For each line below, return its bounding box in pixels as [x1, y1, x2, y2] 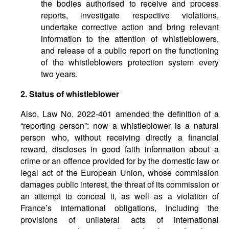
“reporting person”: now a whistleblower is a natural [20, 120, 219, 131]
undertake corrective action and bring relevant [41, 21, 219, 33]
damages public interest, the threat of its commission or [20, 178, 219, 190]
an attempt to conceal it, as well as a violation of [20, 190, 219, 202]
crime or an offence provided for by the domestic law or [20, 155, 219, 167]
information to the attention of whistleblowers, [41, 33, 219, 44]
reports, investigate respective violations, [41, 9, 219, 21]
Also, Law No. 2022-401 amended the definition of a [20, 108, 219, 120]
